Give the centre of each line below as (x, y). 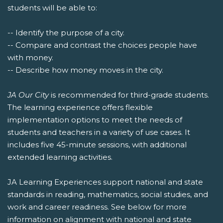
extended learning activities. (60, 157)
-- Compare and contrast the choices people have (102, 45)
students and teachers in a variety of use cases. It (99, 132)
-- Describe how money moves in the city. (85, 70)
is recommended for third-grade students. (129, 95)
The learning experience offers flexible (80, 108)
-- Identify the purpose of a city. (66, 33)
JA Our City (28, 95)
